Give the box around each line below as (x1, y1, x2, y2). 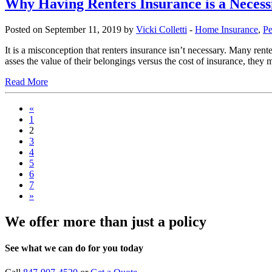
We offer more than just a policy (5, 214, 206, 229)
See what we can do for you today (5, 243, 143, 254)
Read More (5, 76, 48, 87)
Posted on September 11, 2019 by (5, 24, 136, 35)
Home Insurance (195, 24, 258, 35)
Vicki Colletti (136, 24, 187, 35)
